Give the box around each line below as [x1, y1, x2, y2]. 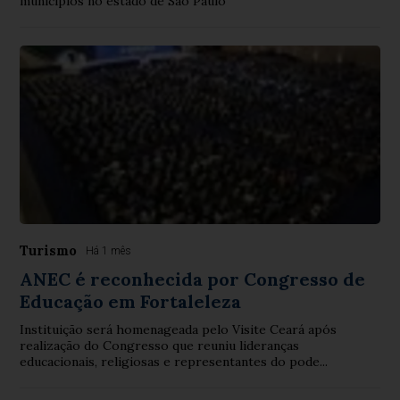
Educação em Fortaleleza [20, 289, 242, 312]
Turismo [20, 241, 78, 259]
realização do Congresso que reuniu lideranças [20, 337, 300, 354]
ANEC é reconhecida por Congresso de [20, 267, 366, 290]
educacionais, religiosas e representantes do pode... [20, 353, 329, 370]
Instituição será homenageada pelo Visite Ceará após [20, 321, 337, 337]
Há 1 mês [86, 244, 132, 257]
